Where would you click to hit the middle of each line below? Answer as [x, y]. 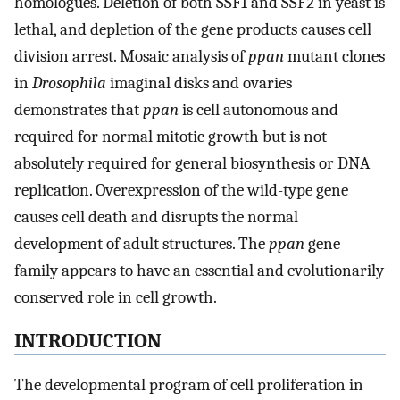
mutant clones [334, 57]
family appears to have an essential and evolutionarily [199, 271]
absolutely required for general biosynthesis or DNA [192, 164]
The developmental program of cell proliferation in [189, 384]
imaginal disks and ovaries [199, 83]
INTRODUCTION [88, 342]
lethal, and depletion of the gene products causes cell [193, 30]
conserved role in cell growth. [116, 298]
